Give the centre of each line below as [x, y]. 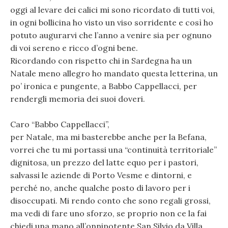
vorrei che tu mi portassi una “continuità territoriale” [113, 150]
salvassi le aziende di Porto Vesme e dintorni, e [101, 175]
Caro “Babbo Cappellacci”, [60, 124]
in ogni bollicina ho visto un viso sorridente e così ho [112, 22]
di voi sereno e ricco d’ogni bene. [74, 48]
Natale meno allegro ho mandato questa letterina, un [114, 73]
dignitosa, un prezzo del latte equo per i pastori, [104, 163]
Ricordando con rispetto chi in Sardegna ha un [101, 60]
